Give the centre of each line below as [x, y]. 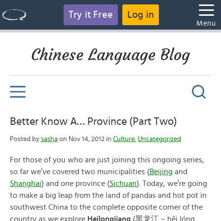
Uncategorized [159, 139]
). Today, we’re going [172, 184]
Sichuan [123, 184]
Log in [141, 15]
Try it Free [91, 15]
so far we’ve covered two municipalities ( [80, 172]
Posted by [25, 139]
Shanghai [26, 184]
